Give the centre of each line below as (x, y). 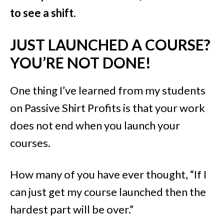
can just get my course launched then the (108, 191)
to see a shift (42, 12)
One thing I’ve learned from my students (108, 90)
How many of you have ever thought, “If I (108, 174)
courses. (30, 142)
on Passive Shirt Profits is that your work (107, 107)
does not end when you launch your (95, 125)
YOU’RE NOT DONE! (80, 62)
